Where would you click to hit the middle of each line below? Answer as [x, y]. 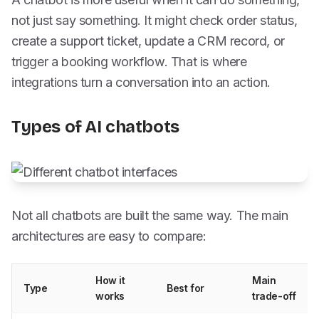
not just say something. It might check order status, [155, 20]
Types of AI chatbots [95, 127]
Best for [185, 288]
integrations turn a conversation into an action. [141, 82]
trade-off [274, 296]
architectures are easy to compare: [109, 236]
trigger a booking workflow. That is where [129, 62]
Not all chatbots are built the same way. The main [150, 215]
